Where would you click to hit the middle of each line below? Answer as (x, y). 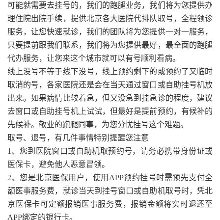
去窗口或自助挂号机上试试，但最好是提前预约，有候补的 (110, 111)
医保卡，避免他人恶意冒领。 (58, 164)
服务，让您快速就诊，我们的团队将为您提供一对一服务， (110, 31)
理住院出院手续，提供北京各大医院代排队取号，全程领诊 (110, 18)
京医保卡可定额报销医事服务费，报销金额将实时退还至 (110, 204)
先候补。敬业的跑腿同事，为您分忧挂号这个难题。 (98, 124)
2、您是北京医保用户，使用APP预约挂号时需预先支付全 (110, 177)
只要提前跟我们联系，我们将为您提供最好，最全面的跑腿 (110, 45)
